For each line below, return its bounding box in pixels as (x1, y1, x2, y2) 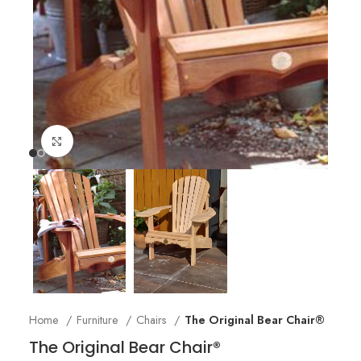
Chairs (135, 312, 170, 329)
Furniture (76, 312, 122, 329)
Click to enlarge (73, 132, 162, 149)
